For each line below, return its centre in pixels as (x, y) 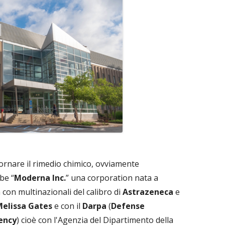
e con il (67, 206)
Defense (128, 206)
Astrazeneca (148, 192)
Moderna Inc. (40, 178)
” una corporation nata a (112, 178)
